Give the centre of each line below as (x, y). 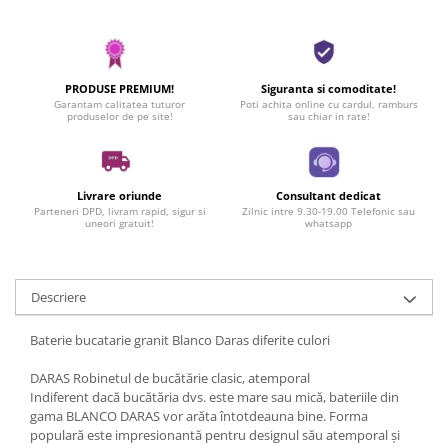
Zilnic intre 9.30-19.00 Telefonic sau (328, 211)
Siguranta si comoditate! (328, 89)
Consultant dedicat (328, 196)
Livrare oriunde (119, 196)
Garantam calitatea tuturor (119, 104)
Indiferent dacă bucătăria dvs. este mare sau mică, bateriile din (214, 397)
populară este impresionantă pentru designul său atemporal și (215, 435)
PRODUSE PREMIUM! (119, 89)
